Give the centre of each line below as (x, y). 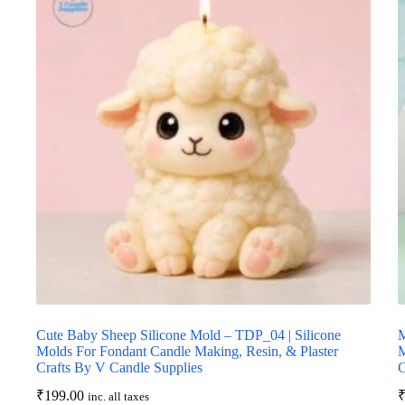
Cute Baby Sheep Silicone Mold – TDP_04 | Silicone (188, 335)
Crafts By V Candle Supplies (119, 368)
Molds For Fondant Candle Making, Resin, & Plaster (187, 352)
